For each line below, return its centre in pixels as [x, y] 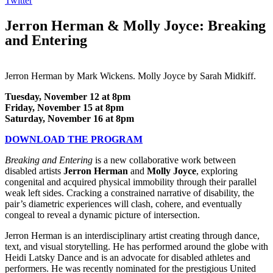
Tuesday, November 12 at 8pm [68, 97]
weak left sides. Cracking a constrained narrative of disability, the [129, 193]
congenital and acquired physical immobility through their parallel [131, 182]
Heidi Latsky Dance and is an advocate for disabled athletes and [128, 258]
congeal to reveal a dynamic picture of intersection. [102, 215]
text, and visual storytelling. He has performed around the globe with [136, 247]
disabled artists [34, 171]
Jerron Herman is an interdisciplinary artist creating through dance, [132, 236]
